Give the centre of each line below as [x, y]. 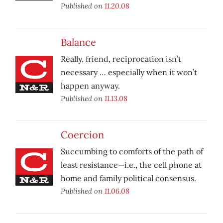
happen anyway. [90, 86]
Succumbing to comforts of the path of [132, 152]
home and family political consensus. [128, 178]
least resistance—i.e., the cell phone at [131, 165]
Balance [78, 42]
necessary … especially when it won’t [129, 72]
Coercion [82, 135]
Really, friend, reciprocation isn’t [121, 59]
